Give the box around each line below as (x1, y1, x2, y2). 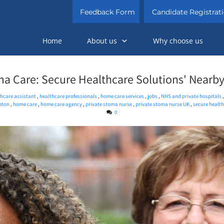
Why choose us (153, 36, 203, 46)
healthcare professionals (39, 92, 98, 100)
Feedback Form (80, 7, 135, 16)
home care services (100, 92, 145, 100)
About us (87, 36, 117, 46)
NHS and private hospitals (160, 92, 222, 100)
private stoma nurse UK (135, 100, 190, 108)
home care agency (40, 100, 82, 108)
